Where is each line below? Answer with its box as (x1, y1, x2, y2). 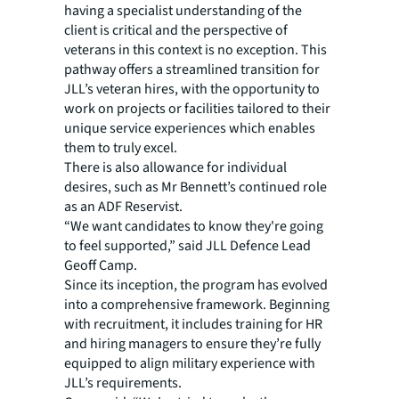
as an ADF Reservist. (64, 196, 183, 216)
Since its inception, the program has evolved (64, 274, 328, 295)
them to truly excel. (64, 137, 177, 158)
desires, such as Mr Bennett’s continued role (64, 176, 327, 197)
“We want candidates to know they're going (64, 216, 323, 236)
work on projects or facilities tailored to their (64, 98, 330, 118)
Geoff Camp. (64, 255, 137, 275)
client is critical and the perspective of (64, 20, 288, 40)
